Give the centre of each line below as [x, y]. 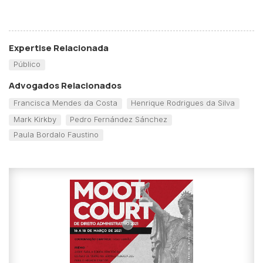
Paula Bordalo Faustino [56, 134]
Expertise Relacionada [59, 48]
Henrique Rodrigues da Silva [183, 103]
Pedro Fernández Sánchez [119, 119]
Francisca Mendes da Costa [65, 103]
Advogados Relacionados [65, 85]
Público [27, 64]
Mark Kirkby [35, 119]
